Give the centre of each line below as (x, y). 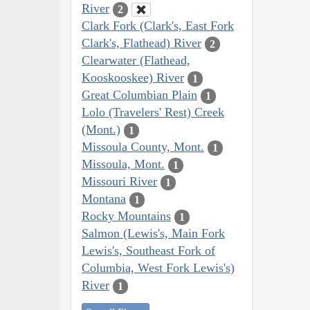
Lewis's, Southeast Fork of (148, 251)
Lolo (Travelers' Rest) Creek (153, 112)
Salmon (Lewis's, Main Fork (153, 234)
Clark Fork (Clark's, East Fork (158, 26)
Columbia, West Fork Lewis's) (158, 268)
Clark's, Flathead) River (142, 43)
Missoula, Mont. (123, 164)
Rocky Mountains (126, 216)
